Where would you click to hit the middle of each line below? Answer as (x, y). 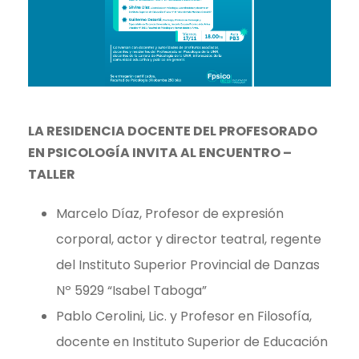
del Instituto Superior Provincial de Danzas (188, 265)
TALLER (52, 175)
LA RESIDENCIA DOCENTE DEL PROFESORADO (173, 131)
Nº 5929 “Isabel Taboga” (131, 291)
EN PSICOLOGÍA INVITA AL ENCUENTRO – (160, 153)
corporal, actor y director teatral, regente (189, 240)
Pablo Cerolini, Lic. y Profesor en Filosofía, (184, 317)
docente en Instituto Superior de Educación (192, 342)
